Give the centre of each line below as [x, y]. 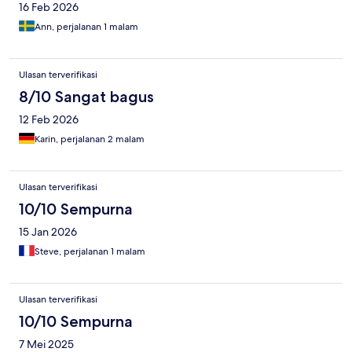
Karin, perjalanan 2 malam [90, 139]
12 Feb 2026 [49, 120]
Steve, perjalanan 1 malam [90, 252]
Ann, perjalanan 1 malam [86, 27]
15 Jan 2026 [48, 232]
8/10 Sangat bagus [86, 97]
